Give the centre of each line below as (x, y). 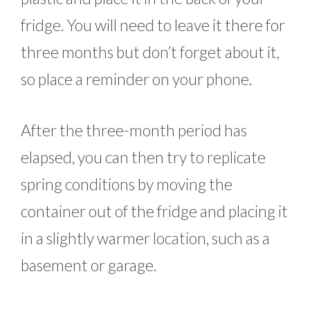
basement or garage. (89, 265)
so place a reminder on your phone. (137, 79)
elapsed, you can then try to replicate (143, 157)
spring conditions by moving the (127, 184)
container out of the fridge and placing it (154, 211)
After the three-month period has (134, 130)
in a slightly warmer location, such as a (145, 238)
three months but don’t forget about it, (150, 52)
